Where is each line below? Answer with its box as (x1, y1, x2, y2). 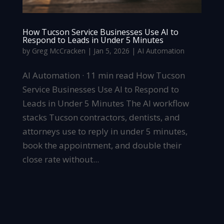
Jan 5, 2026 (93, 46, 129, 56)
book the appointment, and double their (22, 139, 181, 151)
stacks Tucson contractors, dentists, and (22, 111, 180, 123)
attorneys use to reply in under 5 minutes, (22, 125, 187, 137)
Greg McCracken (31, 46, 85, 56)
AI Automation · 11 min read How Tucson (22, 69, 185, 81)
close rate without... (22, 153, 99, 165)
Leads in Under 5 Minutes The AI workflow (22, 97, 189, 109)
